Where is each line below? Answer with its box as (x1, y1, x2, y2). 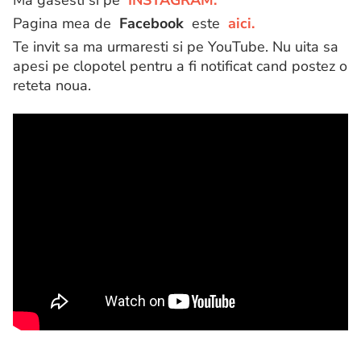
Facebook (119, 14, 184, 34)
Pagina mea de (13, 14, 119, 34)
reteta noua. (13, 76, 91, 96)
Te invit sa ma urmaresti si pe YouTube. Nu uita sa (13, 37, 338, 57)
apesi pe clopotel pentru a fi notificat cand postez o (13, 56, 347, 77)
